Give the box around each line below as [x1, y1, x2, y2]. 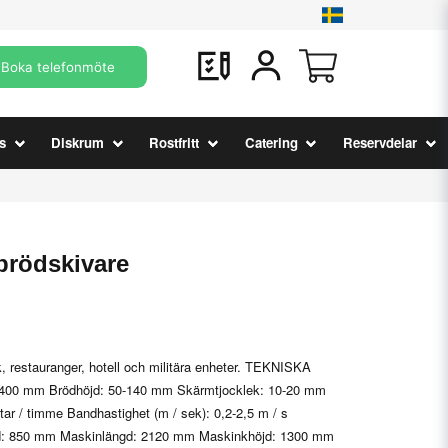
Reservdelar [342, 133, 417, 153]
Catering [244, 133, 298, 153]
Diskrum [51, 133, 105, 153]
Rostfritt [149, 133, 200, 153]
